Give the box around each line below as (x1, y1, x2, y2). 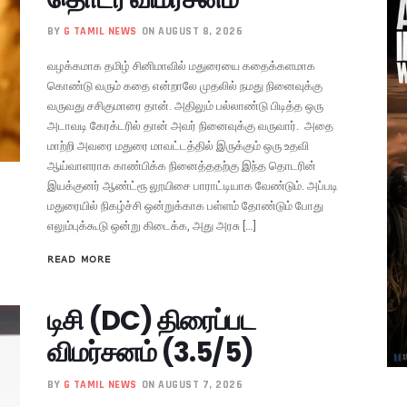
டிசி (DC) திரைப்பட (47, 301, 256, 340)
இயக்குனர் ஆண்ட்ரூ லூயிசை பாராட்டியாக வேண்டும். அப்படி (47, 178, 339, 193)
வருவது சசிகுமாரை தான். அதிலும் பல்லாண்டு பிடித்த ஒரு (47, 98, 324, 113)
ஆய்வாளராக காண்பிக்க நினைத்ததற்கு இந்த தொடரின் (47, 158, 317, 173)
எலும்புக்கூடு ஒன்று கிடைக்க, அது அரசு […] (47, 218, 257, 233)
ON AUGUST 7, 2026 (141, 377, 243, 392)
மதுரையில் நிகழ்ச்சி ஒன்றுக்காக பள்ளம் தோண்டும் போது (47, 198, 324, 213)
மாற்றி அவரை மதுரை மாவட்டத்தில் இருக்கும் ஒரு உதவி (47, 138, 310, 153)
